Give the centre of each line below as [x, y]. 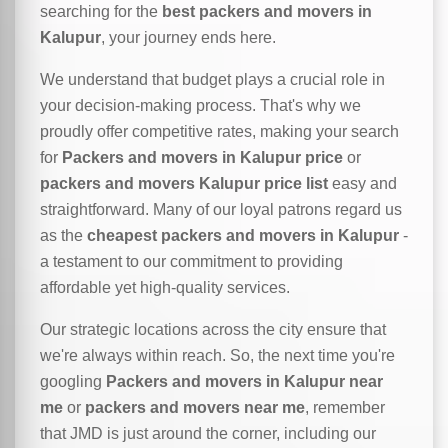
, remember [345, 407]
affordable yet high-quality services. [165, 287]
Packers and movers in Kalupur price [202, 157]
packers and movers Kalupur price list [184, 183]
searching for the [101, 11]
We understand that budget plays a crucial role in [212, 79]
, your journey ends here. [188, 37]
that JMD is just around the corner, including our [208, 433]
